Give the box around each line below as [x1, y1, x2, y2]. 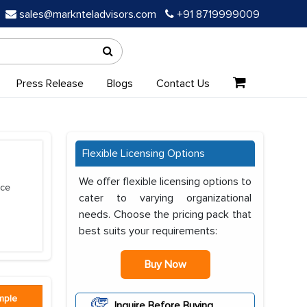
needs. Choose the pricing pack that [79, 208, 251, 221]
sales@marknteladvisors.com [19, 8, 156, 21]
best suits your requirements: [79, 224, 217, 238]
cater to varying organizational [79, 191, 251, 205]
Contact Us [156, 77, 210, 90]
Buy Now [144, 258, 186, 271]
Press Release [16, 77, 84, 90]
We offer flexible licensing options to [79, 175, 251, 188]
